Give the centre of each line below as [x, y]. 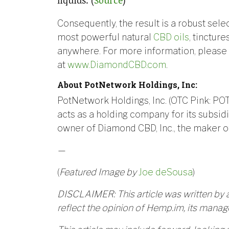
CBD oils [171, 37]
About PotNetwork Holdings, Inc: [128, 84]
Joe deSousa [166, 172]
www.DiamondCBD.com [117, 64]
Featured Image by [99, 172]
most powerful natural [105, 37]
